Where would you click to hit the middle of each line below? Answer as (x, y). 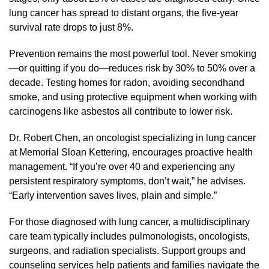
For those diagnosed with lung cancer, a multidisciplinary (129, 222)
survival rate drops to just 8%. (71, 27)
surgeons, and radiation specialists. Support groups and (127, 250)
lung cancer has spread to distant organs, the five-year (124, 13)
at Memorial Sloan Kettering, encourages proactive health (131, 152)
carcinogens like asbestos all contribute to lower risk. (121, 111)
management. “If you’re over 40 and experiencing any (122, 166)
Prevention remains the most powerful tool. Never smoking (133, 53)
